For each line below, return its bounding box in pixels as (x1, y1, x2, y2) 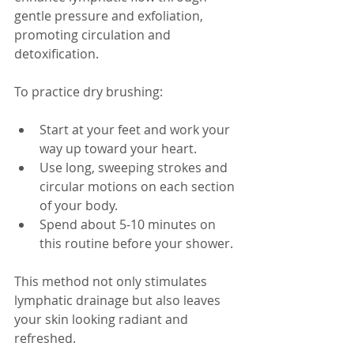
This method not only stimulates (14, 273, 210, 290)
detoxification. (14, 45, 102, 62)
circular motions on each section (40, 178, 238, 195)
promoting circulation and (14, 26, 174, 43)
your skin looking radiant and (14, 311, 191, 328)
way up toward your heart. (40, 140, 197, 157)
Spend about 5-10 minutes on (40, 216, 219, 233)
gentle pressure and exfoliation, (14, 7, 206, 24)
